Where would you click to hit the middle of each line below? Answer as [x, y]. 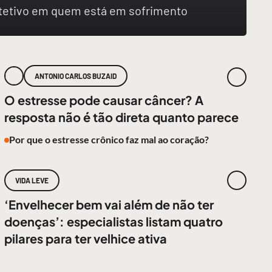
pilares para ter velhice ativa [86, 238]
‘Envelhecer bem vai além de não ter [109, 204]
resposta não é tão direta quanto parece [122, 117]
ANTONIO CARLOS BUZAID [76, 76]
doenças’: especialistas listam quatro [114, 221]
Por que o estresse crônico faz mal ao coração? [109, 139]
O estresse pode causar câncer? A [104, 100]
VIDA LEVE [32, 180]
